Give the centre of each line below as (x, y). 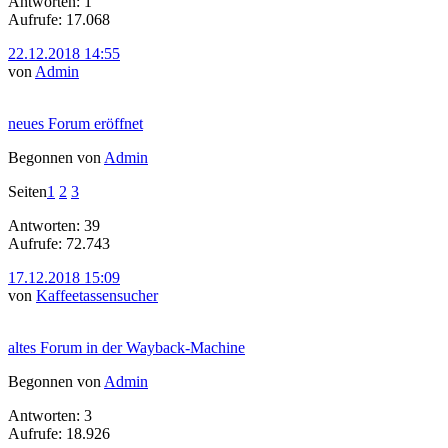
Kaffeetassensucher (97, 295)
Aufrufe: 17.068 (59, 19)
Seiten (27, 191)
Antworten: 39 (54, 225)
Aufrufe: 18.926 (59, 433)
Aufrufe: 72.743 (59, 243)
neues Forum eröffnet (75, 123)
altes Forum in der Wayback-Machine (126, 347)
